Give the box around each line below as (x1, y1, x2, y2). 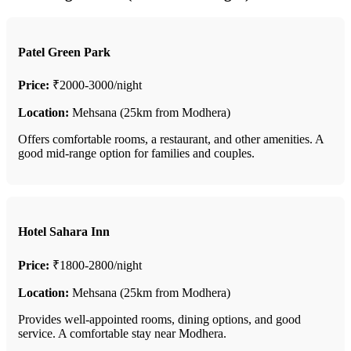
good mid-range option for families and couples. (18, 147, 255, 161)
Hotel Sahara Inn (18, 225, 110, 239)
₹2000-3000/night (49, 78, 142, 92)
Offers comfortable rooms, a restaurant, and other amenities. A (18, 132, 324, 147)
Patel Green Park (18, 45, 110, 59)
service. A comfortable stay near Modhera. (18, 326, 226, 340)
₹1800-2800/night (49, 258, 142, 272)
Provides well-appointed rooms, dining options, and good (18, 312, 301, 326)
